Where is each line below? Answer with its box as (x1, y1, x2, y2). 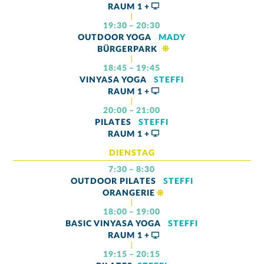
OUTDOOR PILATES (70, 177, 159, 186)
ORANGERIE (102, 189, 155, 197)
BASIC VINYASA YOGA (65, 219, 164, 228)
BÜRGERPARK (97, 45, 160, 54)
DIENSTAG (108, 148, 155, 157)
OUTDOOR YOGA (78, 33, 154, 42)
